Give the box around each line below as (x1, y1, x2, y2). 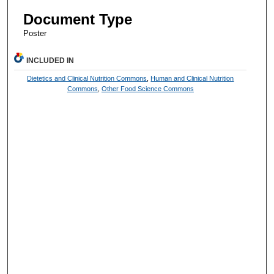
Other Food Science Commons (101, 85, 194, 93)
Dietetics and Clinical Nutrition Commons (27, 75, 147, 83)
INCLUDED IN (26, 56, 75, 65)
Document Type (23, 11, 132, 28)
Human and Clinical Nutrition (150, 75, 234, 83)
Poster (23, 29, 46, 39)
